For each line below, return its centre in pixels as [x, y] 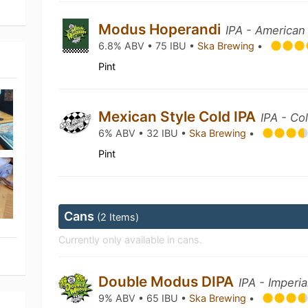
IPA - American [266, 30]
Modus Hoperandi [162, 29]
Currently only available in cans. [131, 240]
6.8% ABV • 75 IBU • [148, 46]
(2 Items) [118, 217]
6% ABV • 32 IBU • [144, 133]
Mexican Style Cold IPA [179, 117]
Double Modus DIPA [168, 282]
